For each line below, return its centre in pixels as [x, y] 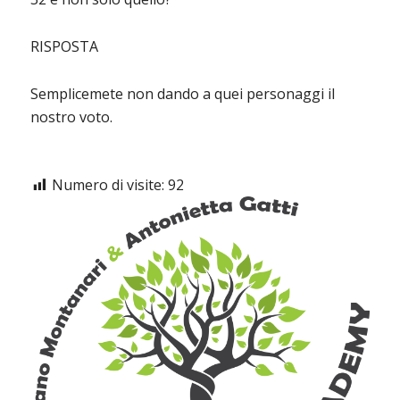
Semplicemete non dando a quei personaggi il [182, 94]
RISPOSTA [64, 46]
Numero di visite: [109, 185]
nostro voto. [71, 117]
